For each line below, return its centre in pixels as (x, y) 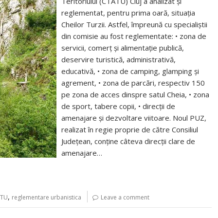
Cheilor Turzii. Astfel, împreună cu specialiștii (135, 24)
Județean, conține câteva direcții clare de (128, 141)
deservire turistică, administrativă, (119, 59)
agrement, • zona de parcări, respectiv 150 (133, 83)
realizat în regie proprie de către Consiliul (130, 129)
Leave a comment (125, 197)
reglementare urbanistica (46, 197)
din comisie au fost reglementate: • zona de (134, 36)
